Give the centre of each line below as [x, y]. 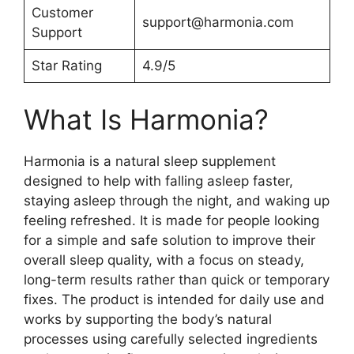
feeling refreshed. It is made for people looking [171, 220]
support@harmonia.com [218, 22]
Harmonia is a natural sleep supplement [150, 161]
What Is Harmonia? [146, 119]
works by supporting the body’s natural [148, 319]
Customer [62, 12]
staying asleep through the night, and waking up [177, 201]
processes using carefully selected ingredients [171, 339]
